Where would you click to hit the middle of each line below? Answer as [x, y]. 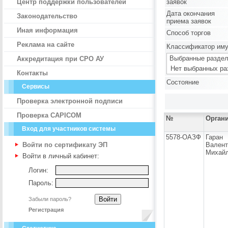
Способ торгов [189, 33]
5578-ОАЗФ [183, 137]
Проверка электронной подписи [70, 101]
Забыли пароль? [50, 199]
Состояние [183, 82]
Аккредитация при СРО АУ [60, 59]
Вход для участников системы [69, 129]
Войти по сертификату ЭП [65, 145]
